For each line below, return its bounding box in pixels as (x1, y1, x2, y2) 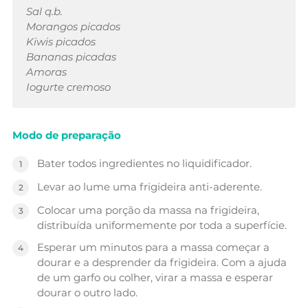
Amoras (26, 65, 67, 78)
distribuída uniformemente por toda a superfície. (37, 218, 287, 232)
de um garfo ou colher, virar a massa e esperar (37, 270, 273, 284)
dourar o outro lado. (37, 285, 137, 299)
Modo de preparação (12, 128, 121, 142)
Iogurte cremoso (26, 80, 111, 93)
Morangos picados (26, 19, 120, 33)
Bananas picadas (26, 49, 116, 63)
